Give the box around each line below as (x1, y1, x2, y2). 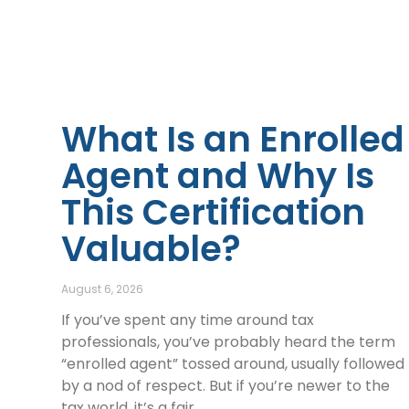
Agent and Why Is (61, 151, 375, 200)
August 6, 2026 (61, 280, 144, 297)
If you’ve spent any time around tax (61, 309, 315, 330)
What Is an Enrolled (61, 114, 405, 163)
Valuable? (61, 224, 242, 273)
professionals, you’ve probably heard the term (61, 330, 396, 352)
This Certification (61, 187, 366, 236)
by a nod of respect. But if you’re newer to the (61, 374, 391, 396)
